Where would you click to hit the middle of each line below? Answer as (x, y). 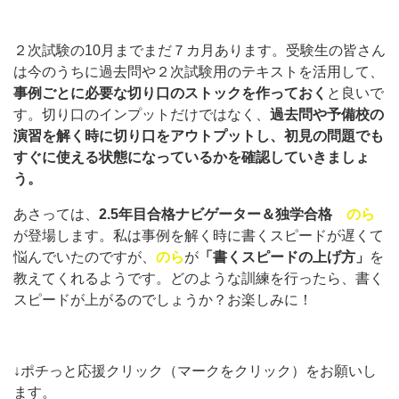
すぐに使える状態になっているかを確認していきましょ (191, 157)
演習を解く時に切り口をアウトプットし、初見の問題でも (199, 135)
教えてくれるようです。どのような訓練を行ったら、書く (199, 278)
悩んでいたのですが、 (85, 256)
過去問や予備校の (327, 114)
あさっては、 (56, 214)
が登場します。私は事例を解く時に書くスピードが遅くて (199, 235)
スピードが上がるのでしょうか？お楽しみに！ (163, 299)
